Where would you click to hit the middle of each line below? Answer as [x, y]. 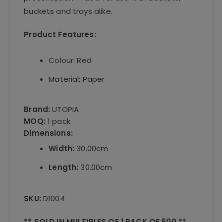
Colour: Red [70, 60]
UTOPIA [65, 110]
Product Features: [60, 35]
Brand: [37, 110]
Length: [65, 167]
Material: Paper [77, 79]
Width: [63, 149]
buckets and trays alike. [68, 11]
